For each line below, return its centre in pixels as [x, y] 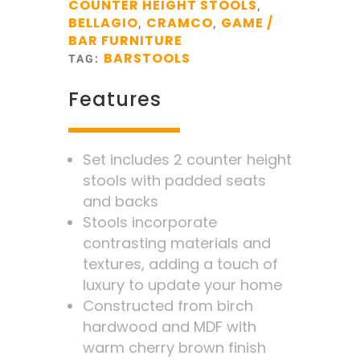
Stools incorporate [149, 222]
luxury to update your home [182, 285]
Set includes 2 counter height [187, 160]
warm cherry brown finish [174, 348]
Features [115, 99]
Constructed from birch [168, 306]
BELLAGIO [103, 23]
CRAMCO [179, 23]
